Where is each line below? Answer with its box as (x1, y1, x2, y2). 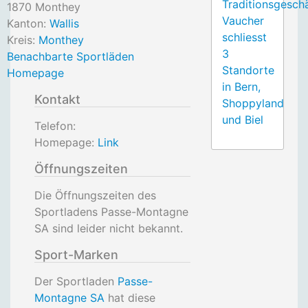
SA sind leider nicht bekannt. (34, 221, 183, 235)
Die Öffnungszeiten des (34, 188, 156, 202)
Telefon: (34, 119, 76, 133)
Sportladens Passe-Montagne (34, 205, 188, 219)
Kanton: (7, 16, 49, 30)
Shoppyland (222, 96, 284, 110)
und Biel (222, 113, 263, 126)
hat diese (104, 291, 155, 305)
